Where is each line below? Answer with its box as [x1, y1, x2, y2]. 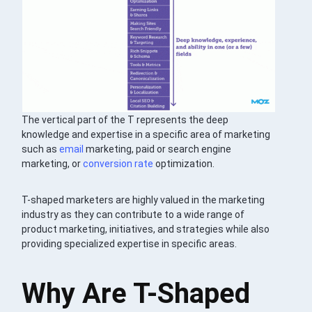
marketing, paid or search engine [84, 143, 232, 155]
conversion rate [83, 157, 154, 169]
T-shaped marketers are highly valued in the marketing [22, 194, 265, 205]
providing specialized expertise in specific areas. [22, 237, 237, 249]
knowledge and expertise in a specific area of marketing [22, 128, 271, 140]
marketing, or [22, 157, 84, 169]
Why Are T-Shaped [22, 276, 251, 310]
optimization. [153, 157, 215, 169]
